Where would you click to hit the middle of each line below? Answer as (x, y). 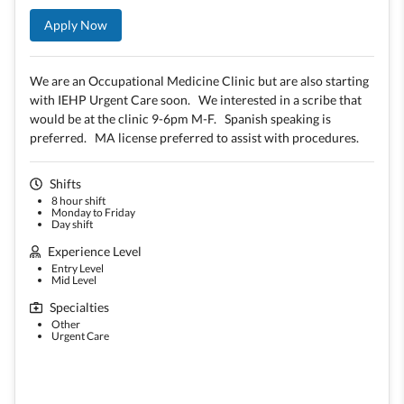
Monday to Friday (93, 212)
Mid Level (74, 280)
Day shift (72, 224)
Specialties (79, 307)
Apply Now (76, 25)
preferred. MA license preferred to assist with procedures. (196, 138)
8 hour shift (78, 201)
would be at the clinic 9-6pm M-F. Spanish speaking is (180, 119)
